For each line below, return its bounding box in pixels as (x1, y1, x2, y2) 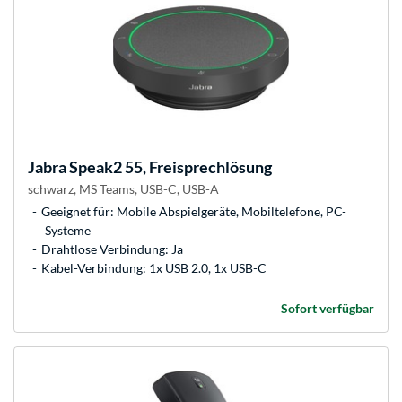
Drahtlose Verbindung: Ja (41, 241, 183, 258)
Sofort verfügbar (281, 301, 374, 317)
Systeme (45, 223, 91, 239)
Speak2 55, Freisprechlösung (66, 157, 272, 178)
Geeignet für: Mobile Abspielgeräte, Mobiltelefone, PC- (41, 204, 346, 220)
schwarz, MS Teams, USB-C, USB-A (28, 181, 219, 197)
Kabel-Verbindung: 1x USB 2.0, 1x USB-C (41, 260, 267, 276)
